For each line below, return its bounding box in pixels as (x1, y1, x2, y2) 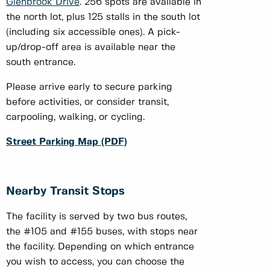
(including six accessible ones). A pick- (6, 27, 180, 37)
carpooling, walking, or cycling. (6, 112, 151, 122)
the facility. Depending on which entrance (6, 242, 194, 251)
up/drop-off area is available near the (6, 42, 175, 52)
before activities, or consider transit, (6, 97, 169, 107)
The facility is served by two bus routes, (6, 212, 187, 221)
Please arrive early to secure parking (6, 82, 172, 92)
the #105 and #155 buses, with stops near (6, 227, 198, 236)
